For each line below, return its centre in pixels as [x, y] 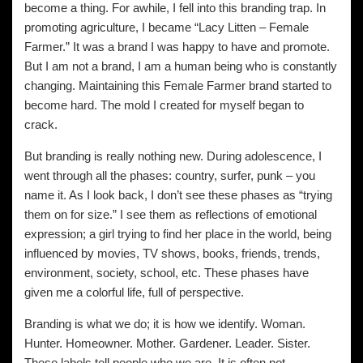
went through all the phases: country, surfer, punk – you [170, 175]
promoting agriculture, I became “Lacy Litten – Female [167, 27]
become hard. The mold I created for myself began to [164, 105]
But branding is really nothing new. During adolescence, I [173, 156]
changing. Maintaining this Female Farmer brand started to [178, 85]
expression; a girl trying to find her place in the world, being [178, 234]
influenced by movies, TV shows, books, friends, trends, [172, 253]
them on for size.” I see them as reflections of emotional [171, 214]
